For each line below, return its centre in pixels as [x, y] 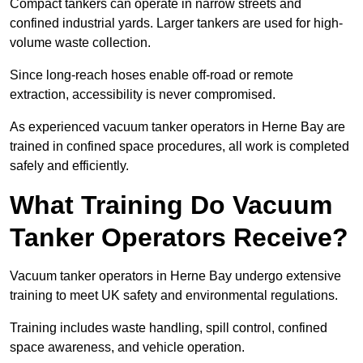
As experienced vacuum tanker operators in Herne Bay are [177, 127]
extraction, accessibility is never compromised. [143, 95]
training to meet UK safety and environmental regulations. [174, 296]
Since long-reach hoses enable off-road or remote [152, 75]
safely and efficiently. [69, 166]
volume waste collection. [80, 43]
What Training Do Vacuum [171, 205]
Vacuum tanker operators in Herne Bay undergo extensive [175, 276]
